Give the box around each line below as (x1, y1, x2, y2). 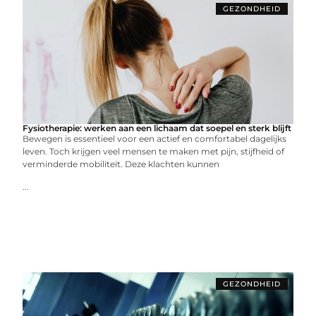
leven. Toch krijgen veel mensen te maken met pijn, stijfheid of (23, 145, 285, 157)
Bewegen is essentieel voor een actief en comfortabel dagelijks (23, 133, 287, 144)
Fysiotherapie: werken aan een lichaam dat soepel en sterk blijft (23, 122, 292, 133)
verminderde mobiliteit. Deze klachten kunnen (23, 158, 220, 169)
